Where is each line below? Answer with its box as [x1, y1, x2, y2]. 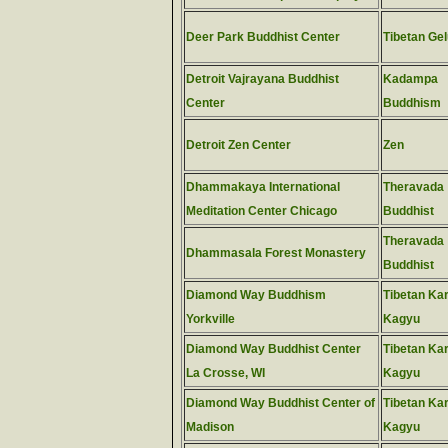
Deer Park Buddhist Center [186, 30, 340, 44]
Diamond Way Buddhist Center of [186, 396, 375, 410]
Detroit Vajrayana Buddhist [186, 72, 339, 86]
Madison [186, 420, 234, 434]
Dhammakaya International [186, 180, 340, 194]
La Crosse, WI [186, 366, 265, 380]
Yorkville [186, 312, 235, 326]
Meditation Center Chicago [186, 204, 337, 218]
